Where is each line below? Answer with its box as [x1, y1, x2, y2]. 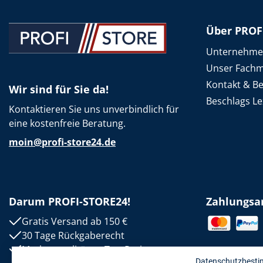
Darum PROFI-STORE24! [9, 194, 130, 208]
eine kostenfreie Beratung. [9, 117, 126, 130]
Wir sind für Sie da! [9, 82, 109, 96]
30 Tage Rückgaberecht [22, 229, 124, 242]
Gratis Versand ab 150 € [22, 215, 127, 228]
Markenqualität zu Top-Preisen [22, 243, 158, 256]
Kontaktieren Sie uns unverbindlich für [9, 103, 179, 116]
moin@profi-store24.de [9, 136, 116, 149]
